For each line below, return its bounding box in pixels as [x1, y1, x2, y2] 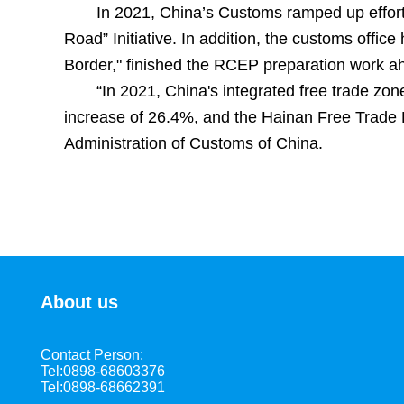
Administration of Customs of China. [63, 134, 323, 152]
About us [41, 292, 118, 312]
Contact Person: [41, 347, 143, 363]
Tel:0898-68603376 [41, 363, 165, 379]
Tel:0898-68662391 [41, 380, 165, 395]
